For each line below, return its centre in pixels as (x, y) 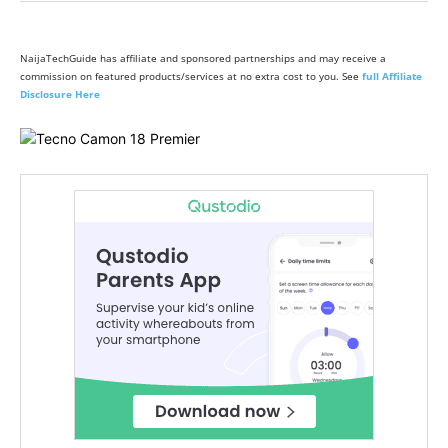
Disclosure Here (60, 94)
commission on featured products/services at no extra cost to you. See (191, 76)
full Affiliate (392, 76)
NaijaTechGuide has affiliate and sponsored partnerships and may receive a (203, 58)
